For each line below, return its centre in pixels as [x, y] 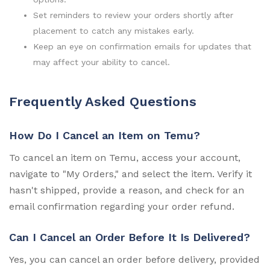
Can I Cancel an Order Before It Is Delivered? [130, 237]
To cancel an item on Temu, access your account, [125, 158]
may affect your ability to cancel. [102, 62]
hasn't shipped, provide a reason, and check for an [127, 190]
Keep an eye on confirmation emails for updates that [142, 46]
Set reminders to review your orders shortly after [133, 15]
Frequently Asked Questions [103, 102]
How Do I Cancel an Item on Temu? [105, 135]
